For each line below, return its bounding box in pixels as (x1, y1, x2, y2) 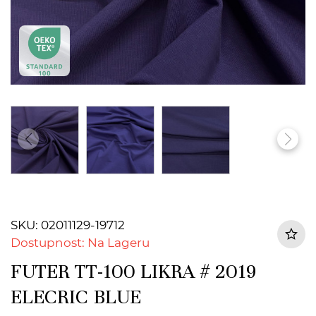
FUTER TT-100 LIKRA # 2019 (11, 260, 256, 284)
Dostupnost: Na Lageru (11, 236, 150, 250)
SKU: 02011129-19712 (11, 218, 125, 232)
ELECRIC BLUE (11, 285, 141, 309)
